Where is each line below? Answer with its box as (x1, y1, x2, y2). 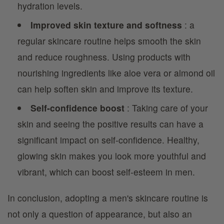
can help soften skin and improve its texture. (17, 82, 193, 95)
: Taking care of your (124, 101, 208, 114)
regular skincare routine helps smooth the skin (17, 34, 201, 47)
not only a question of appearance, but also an (7, 207, 192, 220)
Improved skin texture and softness (30, 18, 182, 31)
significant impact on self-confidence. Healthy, (17, 133, 199, 146)
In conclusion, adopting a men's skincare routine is (7, 191, 208, 204)
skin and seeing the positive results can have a (17, 117, 203, 130)
